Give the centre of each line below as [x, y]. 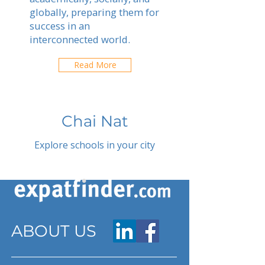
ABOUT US [54, 231]
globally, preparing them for [94, 12]
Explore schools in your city [95, 145]
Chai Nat [95, 121]
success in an [60, 26]
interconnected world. [80, 39]
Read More [95, 65]
